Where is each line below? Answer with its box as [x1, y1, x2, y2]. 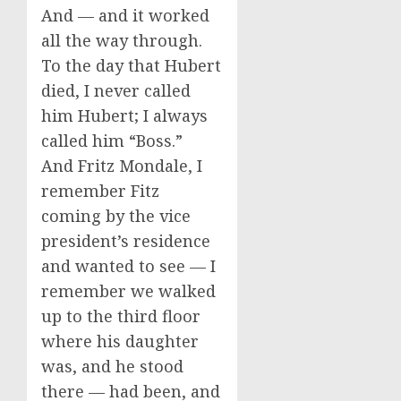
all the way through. [41, 30, 207, 51]
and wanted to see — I [41, 255, 216, 277]
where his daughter [41, 330, 199, 352]
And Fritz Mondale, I [41, 155, 202, 176]
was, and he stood [41, 355, 183, 377]
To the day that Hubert [41, 55, 221, 76]
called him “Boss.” [41, 130, 187, 151]
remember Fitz [41, 180, 159, 201]
